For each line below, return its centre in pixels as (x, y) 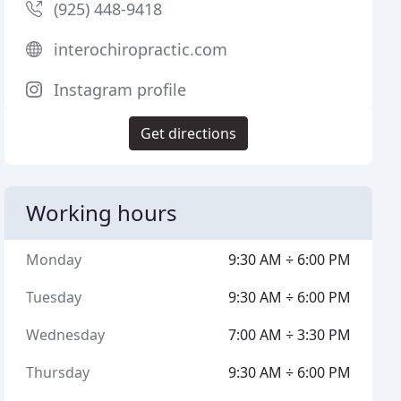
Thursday (58, 372)
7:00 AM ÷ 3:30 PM (289, 335)
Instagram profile (120, 90)
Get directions (189, 133)
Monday (54, 260)
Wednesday (66, 335)
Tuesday (54, 297)
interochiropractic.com (141, 49)
